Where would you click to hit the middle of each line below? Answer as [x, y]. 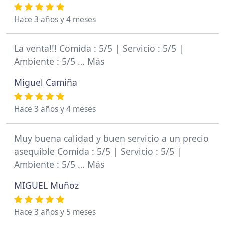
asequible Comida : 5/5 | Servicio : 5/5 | [98, 151]
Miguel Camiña [46, 82]
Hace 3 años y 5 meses [55, 212]
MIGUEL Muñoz [46, 185]
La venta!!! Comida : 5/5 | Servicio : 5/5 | [99, 48]
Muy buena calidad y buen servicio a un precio [111, 138]
